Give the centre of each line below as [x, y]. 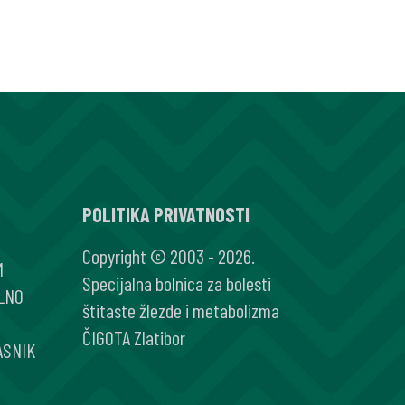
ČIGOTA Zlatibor [134, 337]
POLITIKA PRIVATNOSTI [166, 214]
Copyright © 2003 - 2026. [169, 256]
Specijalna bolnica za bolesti [177, 283]
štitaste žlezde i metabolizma [181, 310]
